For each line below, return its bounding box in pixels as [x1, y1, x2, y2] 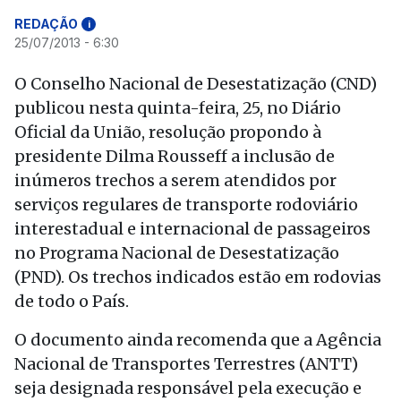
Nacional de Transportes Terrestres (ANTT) [14, 354, 358, 374]
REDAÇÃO [14, 16, 78, 31]
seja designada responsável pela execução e [14, 378, 362, 398]
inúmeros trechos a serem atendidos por [14, 170, 337, 191]
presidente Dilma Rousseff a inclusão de [14, 146, 335, 166]
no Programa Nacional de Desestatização [14, 243, 339, 263]
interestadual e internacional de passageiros [14, 218, 371, 239]
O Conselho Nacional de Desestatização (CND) [14, 73, 377, 94]
